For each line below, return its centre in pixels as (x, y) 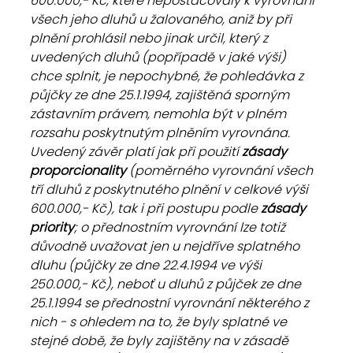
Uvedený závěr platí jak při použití (136, 152)
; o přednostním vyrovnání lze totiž (181, 227)
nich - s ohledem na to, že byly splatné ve (160, 322)
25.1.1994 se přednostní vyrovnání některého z (171, 303)
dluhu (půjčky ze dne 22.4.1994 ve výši (147, 265)
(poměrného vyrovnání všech (221, 171)
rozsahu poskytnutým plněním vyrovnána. (162, 133)
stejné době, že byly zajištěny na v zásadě (161, 341)
